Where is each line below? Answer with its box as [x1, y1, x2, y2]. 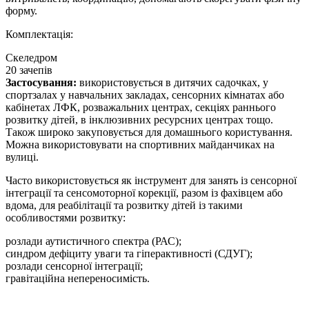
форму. [6, 5, 37, 17]
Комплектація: [6, 28, 73, 41]
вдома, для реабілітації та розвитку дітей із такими [6, 199, 243, 212]
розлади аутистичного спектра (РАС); [6, 235, 181, 248]
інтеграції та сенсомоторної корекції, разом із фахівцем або [6, 187, 283, 199]
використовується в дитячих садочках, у [79, 77, 268, 89]
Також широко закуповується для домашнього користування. [6, 126, 292, 139]
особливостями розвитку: [6, 212, 126, 224]
